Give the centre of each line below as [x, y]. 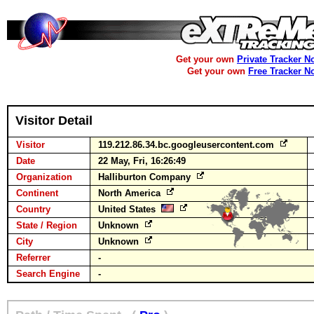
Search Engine [48, 274]
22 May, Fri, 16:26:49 [142, 161]
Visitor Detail [54, 121]
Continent [37, 193]
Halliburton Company [146, 177]
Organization [44, 177]
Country [33, 209]
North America [131, 193]
